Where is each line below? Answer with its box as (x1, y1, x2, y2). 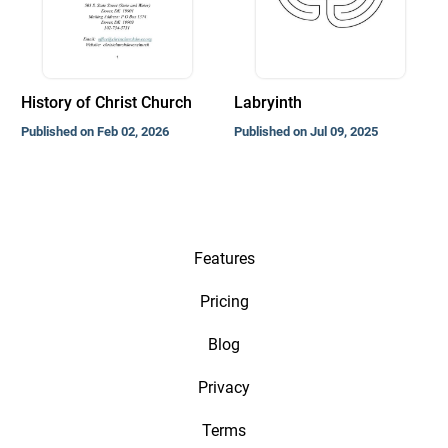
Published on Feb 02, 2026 (20, 124, 169, 139)
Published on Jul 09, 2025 (234, 124, 379, 139)
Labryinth (234, 93, 303, 112)
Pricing (199, 292, 249, 311)
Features (193, 249, 255, 268)
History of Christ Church (20, 93, 192, 112)
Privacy (198, 378, 250, 397)
